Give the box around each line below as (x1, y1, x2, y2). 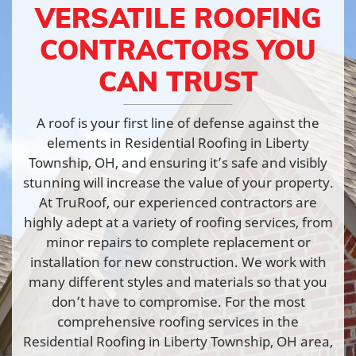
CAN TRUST (98, 64, 258, 98)
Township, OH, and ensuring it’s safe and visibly (29, 153, 327, 172)
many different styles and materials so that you (29, 272, 327, 291)
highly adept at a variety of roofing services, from (23, 212, 333, 231)
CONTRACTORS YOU (40, 32, 316, 66)
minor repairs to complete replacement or (45, 232, 311, 251)
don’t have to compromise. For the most (51, 292, 305, 311)
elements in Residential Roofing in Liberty (47, 133, 309, 152)
